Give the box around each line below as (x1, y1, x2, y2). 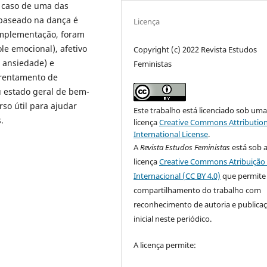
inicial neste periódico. (133, 213, 212, 224)
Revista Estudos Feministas (140, 141, 231, 153)
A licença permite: (133, 239, 197, 250)
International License (133, 128, 209, 139)
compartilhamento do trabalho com (133, 184, 262, 195)
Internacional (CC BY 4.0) (133, 170, 221, 181)
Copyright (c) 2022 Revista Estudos (133, 44, 257, 55)
